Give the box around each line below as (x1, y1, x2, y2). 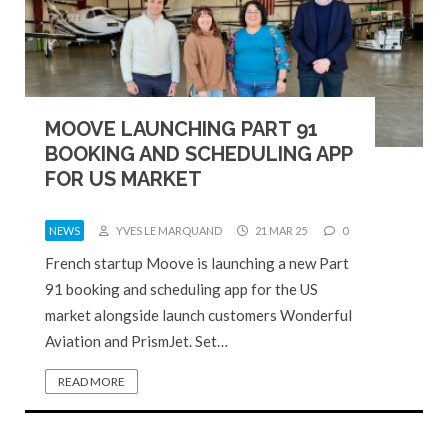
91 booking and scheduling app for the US (45, 279, 318, 298)
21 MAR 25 (253, 223, 307, 237)
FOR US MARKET (45, 166, 202, 191)
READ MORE (58, 373, 125, 389)
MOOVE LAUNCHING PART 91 (45, 116, 318, 141)
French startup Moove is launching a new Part (45, 253, 349, 272)
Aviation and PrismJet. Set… (45, 331, 228, 350)
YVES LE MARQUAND (114, 223, 222, 237)
